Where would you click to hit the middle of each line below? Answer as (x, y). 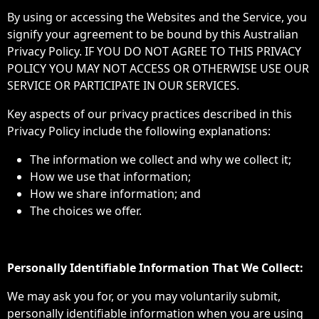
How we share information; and (115, 194)
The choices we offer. (86, 211)
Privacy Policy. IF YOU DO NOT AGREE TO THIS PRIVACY (154, 51)
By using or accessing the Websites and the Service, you (157, 17)
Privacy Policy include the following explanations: (139, 131)
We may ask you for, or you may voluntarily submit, (144, 296)
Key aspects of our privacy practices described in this (150, 114)
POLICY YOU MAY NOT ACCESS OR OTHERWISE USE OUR (158, 68)
